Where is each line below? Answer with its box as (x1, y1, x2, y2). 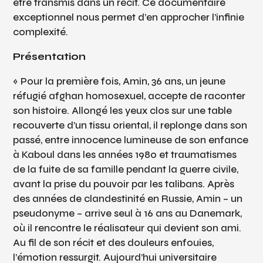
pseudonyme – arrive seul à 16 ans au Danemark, (13, 207, 242, 220)
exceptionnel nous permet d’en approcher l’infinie (13, 11, 245, 24)
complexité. (13, 26, 69, 39)
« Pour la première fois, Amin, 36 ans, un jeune (13, 75, 226, 88)
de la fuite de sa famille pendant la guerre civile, (13, 163, 239, 176)
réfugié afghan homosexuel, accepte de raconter (13, 90, 246, 103)
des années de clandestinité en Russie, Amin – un (13, 193, 243, 205)
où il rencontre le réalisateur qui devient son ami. (13, 222, 242, 235)
